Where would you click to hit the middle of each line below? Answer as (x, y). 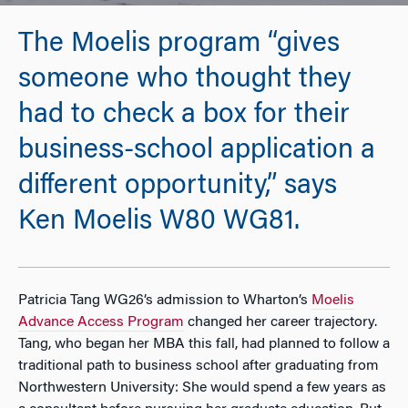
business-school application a (197, 152)
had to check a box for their (184, 116)
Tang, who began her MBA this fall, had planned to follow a (204, 344)
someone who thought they (184, 81)
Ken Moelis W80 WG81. (159, 223)
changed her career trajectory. (280, 322)
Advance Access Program (101, 322)
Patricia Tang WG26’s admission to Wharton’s (165, 300)
